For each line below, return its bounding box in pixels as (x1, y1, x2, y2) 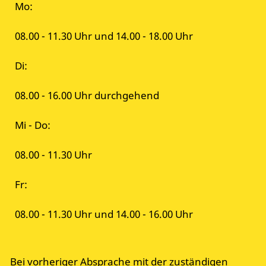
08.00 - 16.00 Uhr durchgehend (15, 88, 159, 102)
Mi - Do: (15, 118, 50, 132)
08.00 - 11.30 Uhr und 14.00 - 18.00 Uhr (15, 28, 193, 43)
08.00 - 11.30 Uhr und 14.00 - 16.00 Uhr (15, 207, 193, 221)
